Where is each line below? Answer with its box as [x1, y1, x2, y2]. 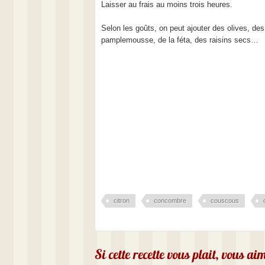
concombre [154, 197, 186, 204]
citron [114, 197, 130, 204]
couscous [211, 197, 239, 204]
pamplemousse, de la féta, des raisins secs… [101, 35, 258, 44]
